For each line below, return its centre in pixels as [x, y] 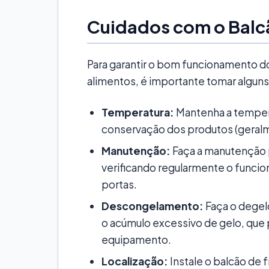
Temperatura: [138, 112]
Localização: [135, 261]
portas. [119, 184]
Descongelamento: [153, 206]
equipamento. [136, 239]
